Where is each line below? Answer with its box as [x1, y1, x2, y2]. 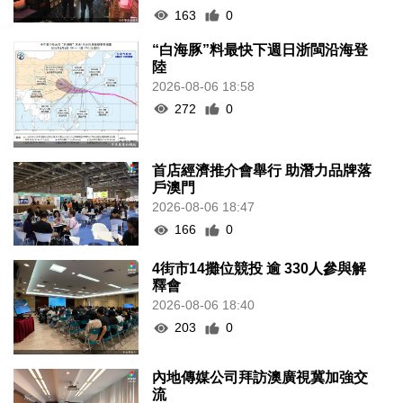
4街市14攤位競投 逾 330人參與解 [152, 261, 367, 277]
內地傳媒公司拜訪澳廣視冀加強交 [152, 369, 369, 385]
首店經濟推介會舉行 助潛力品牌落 [152, 163, 372, 179]
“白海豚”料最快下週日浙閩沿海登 [152, 41, 369, 58]
